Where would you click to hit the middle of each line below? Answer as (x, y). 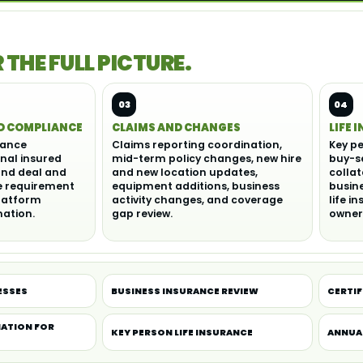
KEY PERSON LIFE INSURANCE (181, 332)
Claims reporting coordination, (197, 145)
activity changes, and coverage (197, 200)
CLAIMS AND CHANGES (176, 128)
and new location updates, (185, 173)
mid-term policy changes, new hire (207, 159)
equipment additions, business (196, 186)
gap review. (142, 214)
